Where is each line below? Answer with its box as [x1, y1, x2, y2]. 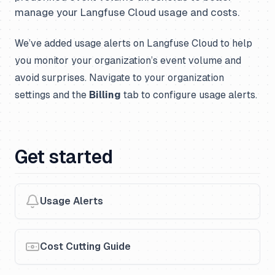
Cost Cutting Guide [40, 241, 131, 252]
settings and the [15, 89, 89, 101]
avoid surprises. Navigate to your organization [15, 72, 224, 83]
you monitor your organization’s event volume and [15, 55, 241, 66]
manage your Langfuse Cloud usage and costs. [15, 6, 239, 18]
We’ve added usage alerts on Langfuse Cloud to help [15, 37, 252, 49]
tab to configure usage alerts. [121, 89, 257, 101]
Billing [89, 89, 121, 101]
